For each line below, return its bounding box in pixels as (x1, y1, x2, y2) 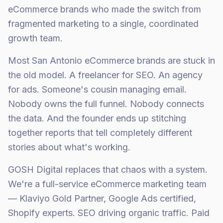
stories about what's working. (8, 142, 130, 152)
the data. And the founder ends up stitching (8, 113, 186, 123)
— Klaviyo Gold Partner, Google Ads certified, (8, 193, 196, 204)
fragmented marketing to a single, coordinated (8, 18, 199, 29)
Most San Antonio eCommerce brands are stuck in (8, 55, 215, 66)
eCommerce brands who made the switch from (8, 4, 201, 14)
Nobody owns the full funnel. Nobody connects (8, 99, 204, 109)
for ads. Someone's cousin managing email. (8, 84, 187, 95)
